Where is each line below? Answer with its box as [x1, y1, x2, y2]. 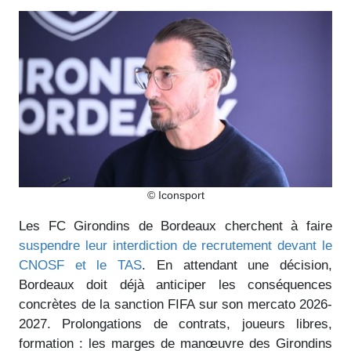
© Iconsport [147, 188, 204, 201]
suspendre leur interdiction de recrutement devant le [19, 237, 332, 253]
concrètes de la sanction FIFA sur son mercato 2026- [19, 296, 332, 312]
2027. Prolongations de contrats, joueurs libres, [19, 316, 332, 331]
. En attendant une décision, [142, 257, 333, 273]
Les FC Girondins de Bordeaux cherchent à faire [19, 218, 332, 233]
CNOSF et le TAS [19, 257, 143, 273]
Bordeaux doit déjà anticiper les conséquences [19, 277, 332, 292]
